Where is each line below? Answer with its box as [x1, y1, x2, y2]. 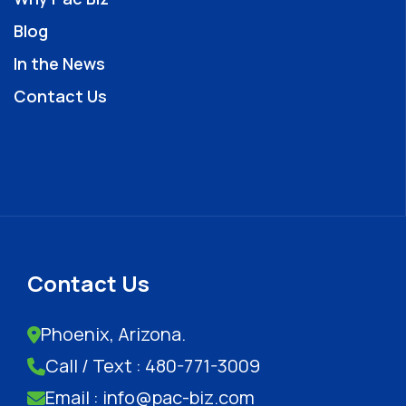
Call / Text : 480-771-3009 [45, 353, 260, 379]
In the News [14, 53, 105, 75]
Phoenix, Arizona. [41, 322, 186, 347]
